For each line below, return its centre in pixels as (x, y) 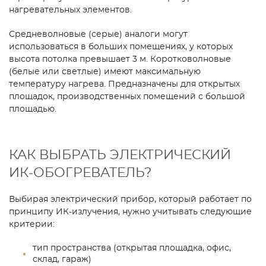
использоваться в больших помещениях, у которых (121, 47)
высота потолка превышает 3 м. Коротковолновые (120, 60)
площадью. (33, 110)
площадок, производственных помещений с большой (127, 97)
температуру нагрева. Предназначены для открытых (124, 85)
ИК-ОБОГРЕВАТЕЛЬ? (80, 173)
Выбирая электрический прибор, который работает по (130, 200)
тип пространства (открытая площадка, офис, (132, 248)
